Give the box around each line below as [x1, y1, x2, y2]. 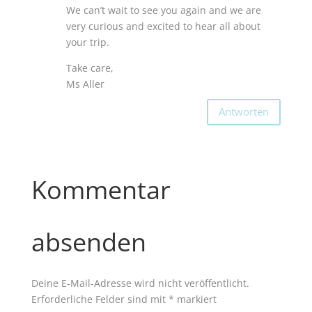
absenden [31, 224, 146, 259]
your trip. [65, 35, 109, 49]
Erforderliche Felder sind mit [31, 292, 169, 306]
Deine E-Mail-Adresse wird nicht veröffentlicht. [31, 276, 249, 290]
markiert [173, 292, 217, 306]
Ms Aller [65, 77, 104, 91]
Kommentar [31, 172, 171, 207]
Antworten [219, 104, 270, 119]
